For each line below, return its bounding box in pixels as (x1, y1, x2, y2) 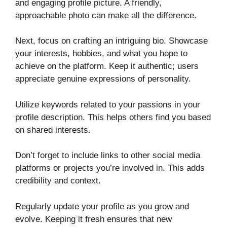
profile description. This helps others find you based (15, 112, 211, 122)
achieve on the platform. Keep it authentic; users (15, 61, 199, 71)
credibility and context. (15, 176, 101, 186)
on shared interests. (15, 125, 91, 135)
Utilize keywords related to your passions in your (15, 99, 200, 109)
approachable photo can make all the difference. (15, 10, 197, 20)
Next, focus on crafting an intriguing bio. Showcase (15, 36, 208, 46)
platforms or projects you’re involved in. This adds (15, 163, 205, 173)
